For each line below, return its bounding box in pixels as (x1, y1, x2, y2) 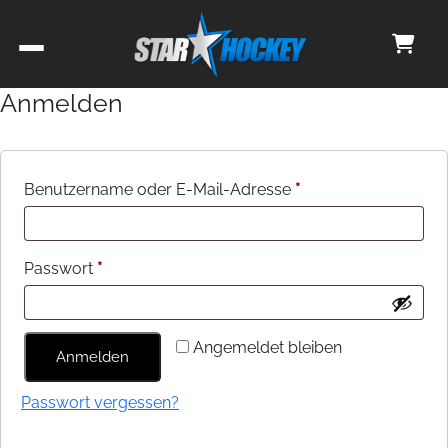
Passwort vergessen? (21, 393, 179, 412)
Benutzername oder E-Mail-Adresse (24, 180, 295, 199)
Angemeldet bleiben (193, 338, 342, 357)
